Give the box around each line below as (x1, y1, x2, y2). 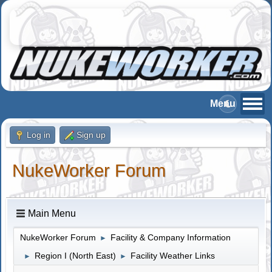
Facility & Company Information (110, 232, 231, 242)
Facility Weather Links (131, 250, 216, 260)
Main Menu (28, 208, 76, 219)
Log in (27, 129, 51, 140)
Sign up (76, 129, 106, 140)
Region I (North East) (35, 250, 117, 260)
